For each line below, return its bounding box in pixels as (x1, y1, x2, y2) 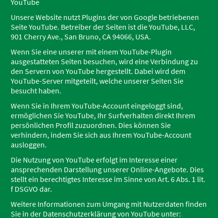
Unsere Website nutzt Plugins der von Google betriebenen (11, 12, 200, 22)
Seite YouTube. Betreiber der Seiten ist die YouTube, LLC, (11, 22, 196, 32)
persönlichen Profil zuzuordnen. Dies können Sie (11, 120, 171, 130)
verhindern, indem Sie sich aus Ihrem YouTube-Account (11, 130, 192, 140)
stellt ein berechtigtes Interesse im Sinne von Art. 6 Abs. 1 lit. (11, 174, 206, 184)
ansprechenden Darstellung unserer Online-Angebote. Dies (11, 164, 204, 174)
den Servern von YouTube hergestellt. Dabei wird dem (11, 66, 186, 76)
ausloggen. (11, 140, 47, 149)
